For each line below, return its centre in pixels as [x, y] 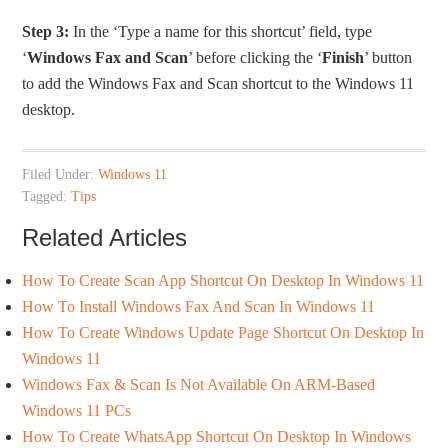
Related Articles [105, 237]
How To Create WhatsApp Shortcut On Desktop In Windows [217, 436]
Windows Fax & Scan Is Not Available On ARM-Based [199, 384]
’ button [388, 57]
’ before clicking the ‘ [255, 57]
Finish [343, 57]
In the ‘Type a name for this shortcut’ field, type [221, 31]
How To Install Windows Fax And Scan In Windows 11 [199, 306]
